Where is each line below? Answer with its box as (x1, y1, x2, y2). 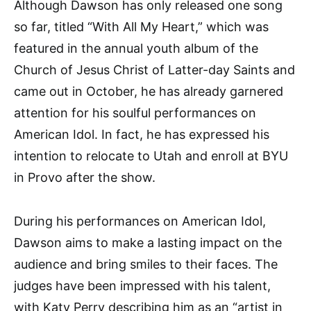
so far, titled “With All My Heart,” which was (14, 19, 269, 35)
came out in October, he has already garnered (14, 84, 283, 99)
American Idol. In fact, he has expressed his (14, 127, 269, 142)
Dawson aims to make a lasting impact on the (14, 235, 282, 251)
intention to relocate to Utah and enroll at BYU (14, 149, 288, 164)
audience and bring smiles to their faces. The (14, 257, 278, 272)
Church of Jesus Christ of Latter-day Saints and (14, 62, 295, 78)
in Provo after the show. (14, 170, 155, 185)
